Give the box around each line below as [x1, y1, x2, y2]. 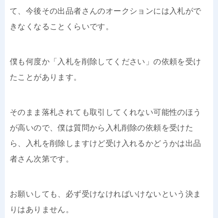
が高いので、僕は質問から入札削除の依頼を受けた [10, 123, 194, 132]
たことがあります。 [10, 73, 82, 81]
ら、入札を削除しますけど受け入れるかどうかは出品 [10, 139, 201, 147]
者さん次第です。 [10, 154, 74, 163]
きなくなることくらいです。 [10, 22, 114, 31]
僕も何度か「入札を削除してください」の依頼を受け [10, 57, 201, 66]
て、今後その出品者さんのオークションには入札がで [10, 6, 201, 15]
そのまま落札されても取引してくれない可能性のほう [10, 108, 201, 116]
